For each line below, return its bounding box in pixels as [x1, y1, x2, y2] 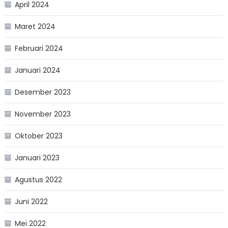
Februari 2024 [14, 43, 63, 54]
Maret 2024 [14, 21, 55, 32]
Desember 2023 [14, 87, 71, 98]
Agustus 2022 [14, 175, 62, 185]
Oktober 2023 [14, 131, 63, 141]
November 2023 [14, 109, 71, 120]
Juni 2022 [14, 196, 48, 207]
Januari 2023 [14, 153, 60, 163]
